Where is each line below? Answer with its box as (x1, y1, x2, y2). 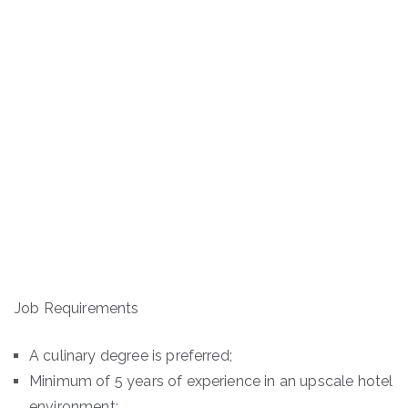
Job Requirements (15, 299, 139, 317)
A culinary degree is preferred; (29, 346, 232, 364)
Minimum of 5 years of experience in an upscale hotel (29, 372, 393, 390)
